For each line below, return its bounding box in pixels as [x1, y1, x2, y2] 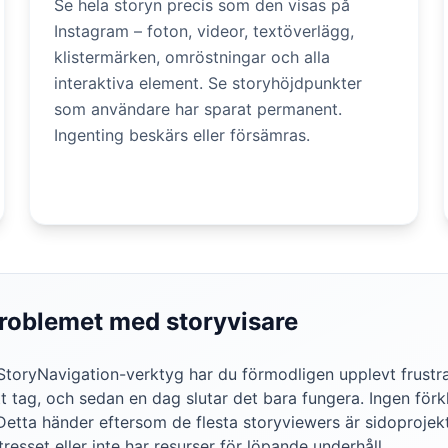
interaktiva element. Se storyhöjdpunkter [54, 73, 363, 93]
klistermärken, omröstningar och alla [54, 47, 331, 67]
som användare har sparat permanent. [54, 99, 343, 119]
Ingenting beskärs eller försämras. [54, 125, 311, 145]
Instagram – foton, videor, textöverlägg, [54, 21, 355, 41]
